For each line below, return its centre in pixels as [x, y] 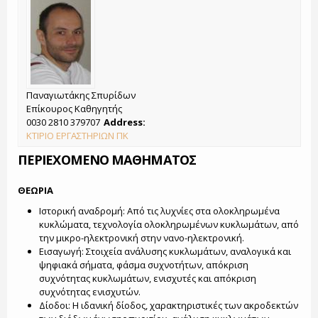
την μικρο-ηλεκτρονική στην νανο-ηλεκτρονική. [141, 238]
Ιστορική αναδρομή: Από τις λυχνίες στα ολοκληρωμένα [159, 211]
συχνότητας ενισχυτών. [89, 292]
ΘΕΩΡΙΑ [35, 190]
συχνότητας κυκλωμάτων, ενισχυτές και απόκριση [147, 278]
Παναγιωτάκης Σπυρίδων [81, 95]
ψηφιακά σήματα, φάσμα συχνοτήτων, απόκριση [143, 265]
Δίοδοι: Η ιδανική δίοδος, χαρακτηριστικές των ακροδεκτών [168, 305]
